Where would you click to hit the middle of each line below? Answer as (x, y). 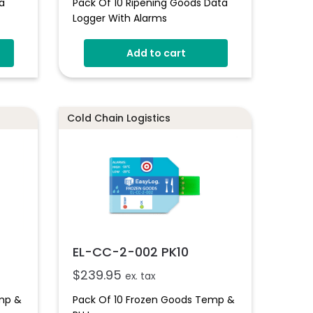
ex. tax (140, 277)
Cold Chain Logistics (119, 118)
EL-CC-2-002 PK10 (131, 252)
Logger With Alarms (120, 18)
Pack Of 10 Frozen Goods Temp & (154, 300)
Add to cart (156, 53)
